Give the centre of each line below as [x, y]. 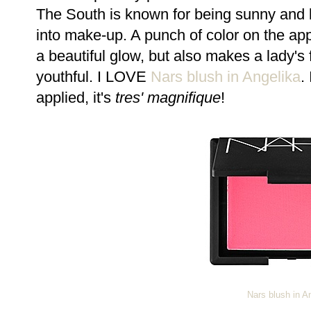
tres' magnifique [168, 97]
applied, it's [76, 97]
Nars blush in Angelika [226, 76]
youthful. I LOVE [93, 76]
